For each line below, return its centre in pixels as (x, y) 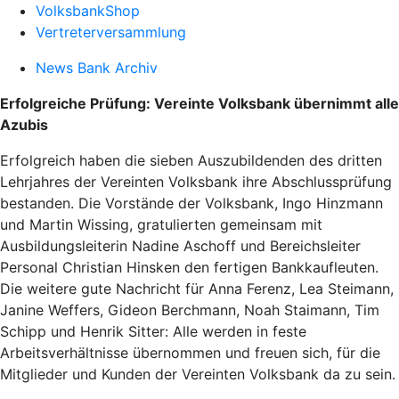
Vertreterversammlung (111, 32)
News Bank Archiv (97, 68)
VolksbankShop (88, 11)
